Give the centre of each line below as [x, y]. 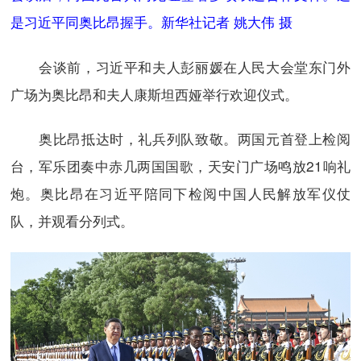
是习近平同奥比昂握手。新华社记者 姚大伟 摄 [151, 22]
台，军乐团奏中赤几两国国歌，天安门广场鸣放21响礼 [180, 166]
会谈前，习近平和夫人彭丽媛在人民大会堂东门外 [180, 66]
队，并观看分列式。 [72, 221]
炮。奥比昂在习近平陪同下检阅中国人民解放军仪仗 [180, 193]
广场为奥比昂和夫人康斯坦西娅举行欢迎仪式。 [154, 93]
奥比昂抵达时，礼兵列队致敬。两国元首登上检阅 [180, 139]
